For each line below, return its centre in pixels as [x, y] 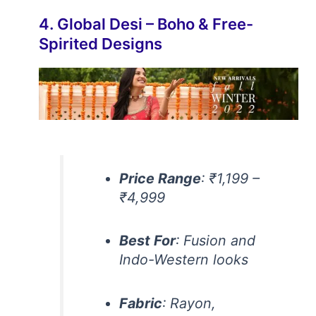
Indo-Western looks [184, 260]
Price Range [160, 178]
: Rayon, [189, 304]
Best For [148, 241]
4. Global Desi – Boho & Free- [146, 24]
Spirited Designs [101, 44]
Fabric [141, 304]
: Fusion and [216, 241]
